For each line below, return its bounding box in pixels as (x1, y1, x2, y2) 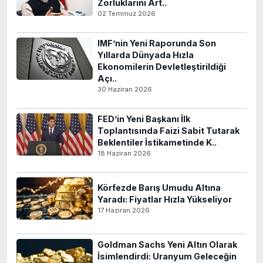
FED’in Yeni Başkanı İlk (97, 114, 190, 124)
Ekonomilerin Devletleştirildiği (97, 62, 226, 72)
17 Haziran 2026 (97, 206, 150, 214)
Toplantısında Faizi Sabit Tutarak (97, 126, 240, 136)
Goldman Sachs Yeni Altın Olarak (97, 240, 237, 249)
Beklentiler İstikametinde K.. (97, 137, 217, 147)
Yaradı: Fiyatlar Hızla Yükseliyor (97, 194, 232, 204)
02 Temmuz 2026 (97, 9, 156, 18)
